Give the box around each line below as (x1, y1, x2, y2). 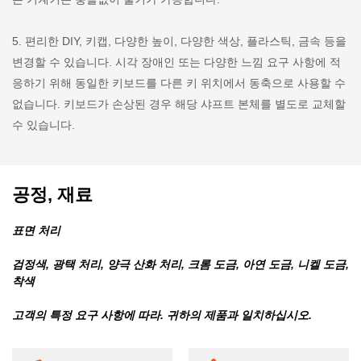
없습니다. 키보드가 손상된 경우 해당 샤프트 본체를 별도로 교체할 (12, 98, 346, 111)
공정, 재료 (12, 184, 93, 205)
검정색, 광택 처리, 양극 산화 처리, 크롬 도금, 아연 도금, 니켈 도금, (12, 257, 349, 271)
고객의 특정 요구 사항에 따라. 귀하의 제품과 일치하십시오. (12, 308, 312, 322)
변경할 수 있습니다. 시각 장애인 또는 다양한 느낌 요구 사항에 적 (12, 56, 341, 69)
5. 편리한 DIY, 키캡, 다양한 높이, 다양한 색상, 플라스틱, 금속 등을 (12, 35, 346, 48)
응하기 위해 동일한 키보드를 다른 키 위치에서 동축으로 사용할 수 (12, 77, 346, 90)
